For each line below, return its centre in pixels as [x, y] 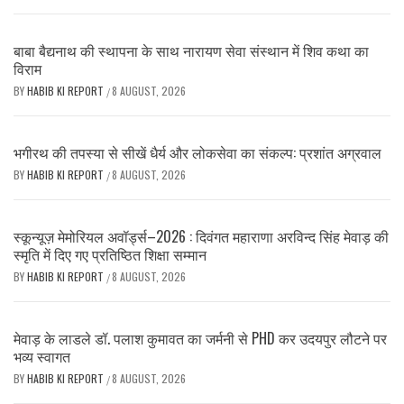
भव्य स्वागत [42, 356]
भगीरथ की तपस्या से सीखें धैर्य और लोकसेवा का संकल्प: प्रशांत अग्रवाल [197, 152]
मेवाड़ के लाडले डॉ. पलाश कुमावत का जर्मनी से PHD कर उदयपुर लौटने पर [200, 338]
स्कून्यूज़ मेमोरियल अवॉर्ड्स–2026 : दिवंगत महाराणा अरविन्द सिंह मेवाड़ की [201, 236]
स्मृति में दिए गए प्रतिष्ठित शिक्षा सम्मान [110, 254]
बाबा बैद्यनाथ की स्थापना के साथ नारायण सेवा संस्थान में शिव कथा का [191, 50]
